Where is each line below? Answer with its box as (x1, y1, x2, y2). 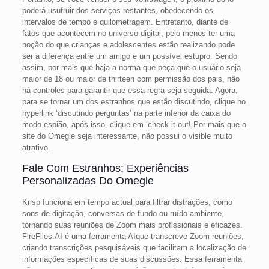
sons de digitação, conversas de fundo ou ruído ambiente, (22, 209, 224, 218)
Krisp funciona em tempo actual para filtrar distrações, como (22, 198, 232, 207)
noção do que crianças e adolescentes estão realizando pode (22, 40, 235, 49)
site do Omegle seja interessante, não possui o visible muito (22, 131, 232, 141)
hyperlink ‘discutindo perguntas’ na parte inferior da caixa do (22, 109, 231, 118)
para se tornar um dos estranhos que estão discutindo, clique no (22, 97, 246, 106)
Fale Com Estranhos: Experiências (22, 162, 189, 174)
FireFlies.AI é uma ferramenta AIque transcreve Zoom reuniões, (22, 232, 244, 241)
